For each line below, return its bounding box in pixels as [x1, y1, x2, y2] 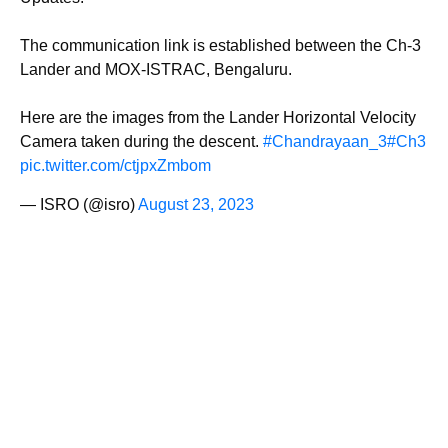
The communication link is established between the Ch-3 [20, 36, 421, 54]
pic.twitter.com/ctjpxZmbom [20, 156, 211, 174]
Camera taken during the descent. [20, 132, 263, 150]
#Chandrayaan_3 [263, 132, 387, 150]
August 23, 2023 [138, 195, 254, 213]
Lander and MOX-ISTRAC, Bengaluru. [20, 60, 292, 78]
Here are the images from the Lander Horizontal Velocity [20, 108, 416, 126]
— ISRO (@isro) [20, 195, 138, 213]
